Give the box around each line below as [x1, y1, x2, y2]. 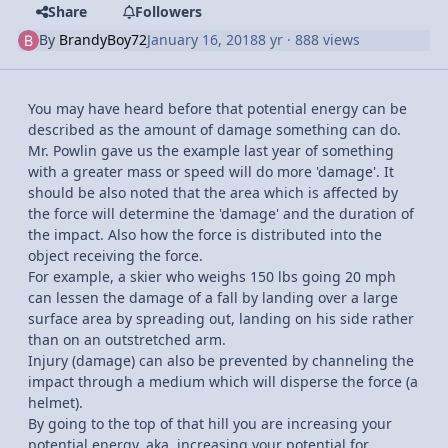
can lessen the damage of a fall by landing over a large [28, 288, 398, 308]
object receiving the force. [28, 246, 207, 266]
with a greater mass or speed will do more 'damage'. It [28, 162, 394, 182]
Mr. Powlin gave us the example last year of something [28, 141, 394, 161]
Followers [134, 2, 202, 22]
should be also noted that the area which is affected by [28, 183, 398, 203]
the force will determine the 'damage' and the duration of [28, 204, 414, 224]
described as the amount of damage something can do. [28, 120, 401, 140]
